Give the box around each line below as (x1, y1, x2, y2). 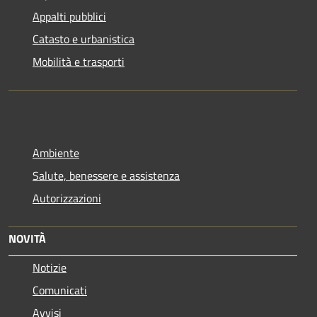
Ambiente (33, 144, 79, 161)
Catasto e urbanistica (33, 30, 134, 47)
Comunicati (33, 281, 87, 299)
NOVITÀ (8, 229, 46, 247)
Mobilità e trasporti (33, 52, 125, 70)
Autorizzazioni (33, 189, 101, 207)
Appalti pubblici (33, 7, 106, 25)
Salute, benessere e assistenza (33, 166, 180, 184)
